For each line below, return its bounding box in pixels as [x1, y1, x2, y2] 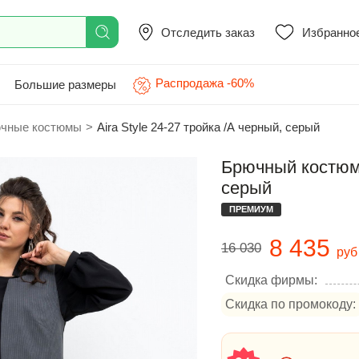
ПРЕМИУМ [229, 204, 273, 214]
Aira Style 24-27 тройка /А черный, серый [97, 120, 320, 134]
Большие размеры [14, 77, 116, 91]
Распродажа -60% [155, 76, 254, 90]
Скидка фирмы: [225, 273, 317, 287]
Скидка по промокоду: [225, 297, 356, 311]
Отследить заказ [161, 25, 255, 39]
